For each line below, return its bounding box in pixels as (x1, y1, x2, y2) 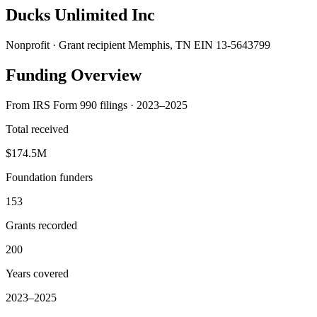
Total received (6, 122, 69, 135)
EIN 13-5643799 (194, 38, 270, 51)
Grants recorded (6, 219, 77, 231)
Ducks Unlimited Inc (6, 5, 155, 24)
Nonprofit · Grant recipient (6, 38, 125, 51)
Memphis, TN (128, 38, 191, 51)
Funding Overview (6, 65, 142, 84)
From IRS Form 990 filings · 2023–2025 (6, 98, 188, 111)
